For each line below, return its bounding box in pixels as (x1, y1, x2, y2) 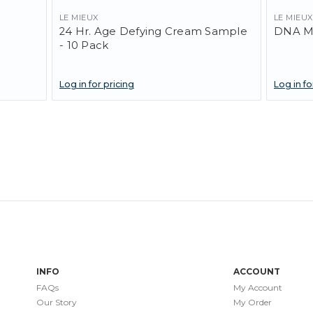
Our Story (36, 297, 77, 308)
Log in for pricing (59, 79, 134, 90)
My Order (233, 297, 272, 308)
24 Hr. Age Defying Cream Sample (59, 24, 247, 38)
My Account (233, 282, 282, 293)
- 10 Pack (59, 38, 109, 52)
